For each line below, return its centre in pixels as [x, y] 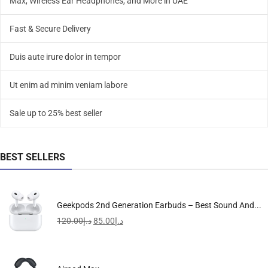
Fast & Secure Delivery [50, 29]
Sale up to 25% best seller [56, 113]
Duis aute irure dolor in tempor [65, 57]
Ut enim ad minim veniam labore [68, 85]
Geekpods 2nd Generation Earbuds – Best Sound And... [159, 205]
